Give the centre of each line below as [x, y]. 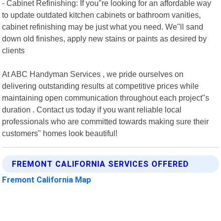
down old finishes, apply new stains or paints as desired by [105, 38]
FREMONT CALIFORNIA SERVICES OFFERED [101, 164]
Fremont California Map [47, 179]
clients [14, 50]
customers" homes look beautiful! [60, 133]
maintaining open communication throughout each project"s [106, 97]
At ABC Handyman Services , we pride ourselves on [93, 74]
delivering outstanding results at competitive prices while [101, 86]
